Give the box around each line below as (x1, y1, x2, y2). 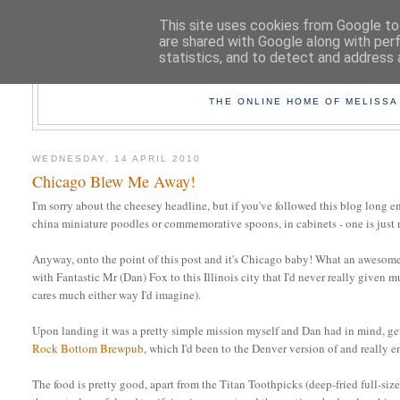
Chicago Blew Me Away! (32, 171, 196, 193)
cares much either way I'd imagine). (32, 287, 202, 304)
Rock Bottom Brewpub (32, 340, 145, 357)
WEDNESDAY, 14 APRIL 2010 (32, 153, 202, 163)
